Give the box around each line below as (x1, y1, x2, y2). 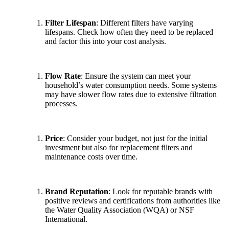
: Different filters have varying (96, 18, 193, 28)
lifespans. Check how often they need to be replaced (45, 28, 213, 37)
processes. (45, 99, 80, 108)
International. (45, 215, 89, 224)
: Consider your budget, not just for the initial (63, 134, 208, 143)
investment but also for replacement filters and (45, 143, 193, 152)
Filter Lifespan (45, 18, 96, 28)
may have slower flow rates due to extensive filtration (45, 90, 217, 99)
